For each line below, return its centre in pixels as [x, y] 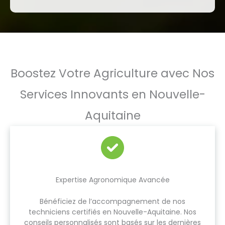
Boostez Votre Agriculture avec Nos [113, 73]
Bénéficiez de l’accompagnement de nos [113, 201]
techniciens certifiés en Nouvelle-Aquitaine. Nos [113, 212]
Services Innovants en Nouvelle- [113, 94]
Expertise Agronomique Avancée [113, 180]
